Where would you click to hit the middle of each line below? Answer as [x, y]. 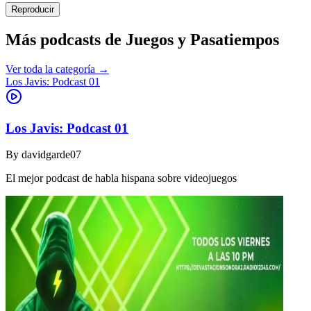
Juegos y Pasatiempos [202, 39]
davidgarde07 [51, 155]
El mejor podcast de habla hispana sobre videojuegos [121, 178]
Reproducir [33, 9]
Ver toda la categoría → [57, 69]
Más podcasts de [66, 39]
